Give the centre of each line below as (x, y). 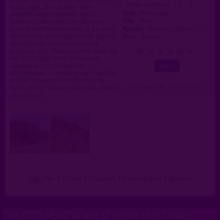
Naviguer (180, 178)
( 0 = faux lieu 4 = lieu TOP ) (165, 86)
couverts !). (27, 95)
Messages (102, 178)
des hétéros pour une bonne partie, (63, 36)
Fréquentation (142, 178)
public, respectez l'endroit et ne (57, 81)
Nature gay (155, 13)
